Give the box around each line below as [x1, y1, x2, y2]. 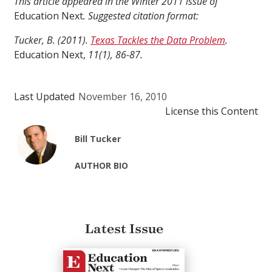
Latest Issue [84, 221, 163, 237]
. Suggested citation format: [83, 9, 199, 23]
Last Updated [14, 90, 75, 104]
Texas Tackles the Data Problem [90, 33, 225, 47]
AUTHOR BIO [75, 160, 129, 172]
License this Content [165, 104, 258, 118]
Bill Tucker [75, 133, 121, 145]
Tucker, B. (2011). [14, 33, 90, 47]
